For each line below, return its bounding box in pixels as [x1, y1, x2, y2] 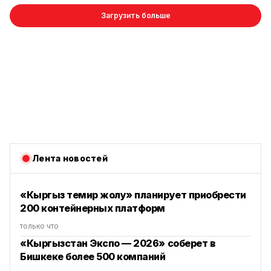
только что [20, 221, 59, 231]
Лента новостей [32, 153, 108, 164]
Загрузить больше [100, 11, 171, 21]
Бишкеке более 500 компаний [20, 250, 166, 263]
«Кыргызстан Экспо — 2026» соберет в [20, 237, 216, 250]
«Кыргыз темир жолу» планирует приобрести [20, 189, 246, 201]
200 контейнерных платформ [20, 202, 166, 215]
